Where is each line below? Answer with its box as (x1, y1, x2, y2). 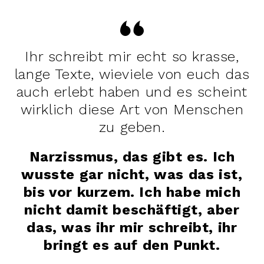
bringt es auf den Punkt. (44, 236, 220, 253)
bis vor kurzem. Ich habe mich (23, 183, 241, 200)
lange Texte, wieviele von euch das (14, 65, 250, 82)
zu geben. (98, 118, 166, 136)
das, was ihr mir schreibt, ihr (27, 219, 237, 236)
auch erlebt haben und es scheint (16, 83, 248, 100)
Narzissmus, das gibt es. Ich (29, 148, 235, 165)
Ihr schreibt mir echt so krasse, (25, 48, 239, 65)
